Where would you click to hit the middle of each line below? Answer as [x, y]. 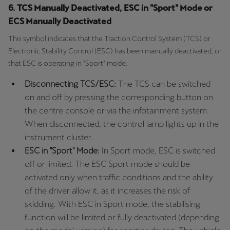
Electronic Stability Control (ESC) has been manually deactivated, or [115, 51]
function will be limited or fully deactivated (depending [122, 217]
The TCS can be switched [164, 84]
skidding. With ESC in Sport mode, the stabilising [112, 204]
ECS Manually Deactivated [60, 21]
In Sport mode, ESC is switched [157, 150]
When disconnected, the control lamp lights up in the [122, 124]
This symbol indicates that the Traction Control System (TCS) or [109, 38]
